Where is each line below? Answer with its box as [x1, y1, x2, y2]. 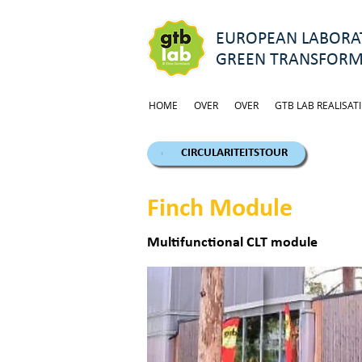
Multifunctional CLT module [147, 235, 318, 250]
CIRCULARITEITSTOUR [181, 147, 288, 159]
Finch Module [147, 196, 293, 222]
